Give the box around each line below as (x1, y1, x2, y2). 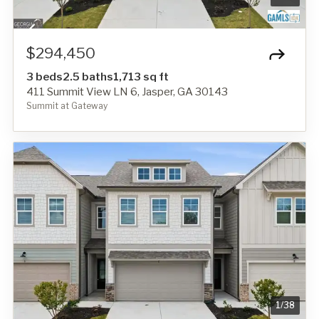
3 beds (26, 70, 63, 84)
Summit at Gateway (26, 100, 108, 112)
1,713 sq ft (113, 70, 169, 84)
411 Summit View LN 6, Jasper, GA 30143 (26, 85, 228, 99)
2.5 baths (63, 70, 113, 84)
